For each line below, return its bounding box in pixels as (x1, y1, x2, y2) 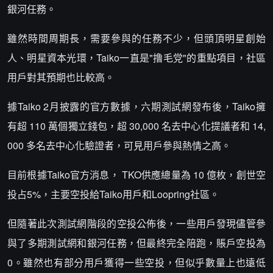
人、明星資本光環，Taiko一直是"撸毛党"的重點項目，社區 (7, 50, 266, 65)
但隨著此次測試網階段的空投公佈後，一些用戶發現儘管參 (7, 216, 266, 230)
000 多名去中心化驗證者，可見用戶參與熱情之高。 (7, 138, 231, 152)
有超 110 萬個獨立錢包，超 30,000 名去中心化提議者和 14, (7, 118, 266, 133)
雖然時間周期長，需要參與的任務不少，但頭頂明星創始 (7, 30, 266, 45)
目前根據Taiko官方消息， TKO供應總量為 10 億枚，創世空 (7, 167, 266, 182)
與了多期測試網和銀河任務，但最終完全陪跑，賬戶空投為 (7, 235, 266, 250)
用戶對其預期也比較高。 (7, 69, 115, 84)
